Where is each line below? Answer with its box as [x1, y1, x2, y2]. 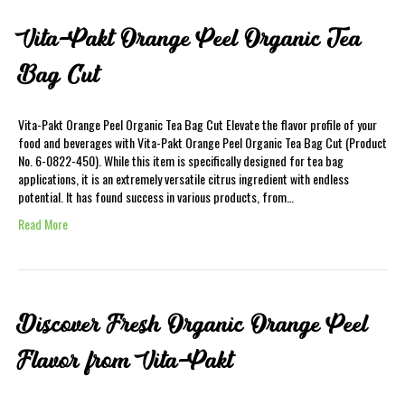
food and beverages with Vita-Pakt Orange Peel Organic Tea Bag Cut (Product [18, 133, 387, 152]
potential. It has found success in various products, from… [18, 187, 294, 206]
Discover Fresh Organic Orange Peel [18, 310, 367, 339]
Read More [18, 214, 68, 233]
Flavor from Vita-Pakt [18, 346, 232, 375]
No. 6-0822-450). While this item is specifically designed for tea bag [18, 151, 344, 170]
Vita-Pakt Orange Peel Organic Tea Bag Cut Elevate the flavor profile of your [18, 115, 377, 134]
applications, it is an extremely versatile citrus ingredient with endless [18, 169, 349, 188]
